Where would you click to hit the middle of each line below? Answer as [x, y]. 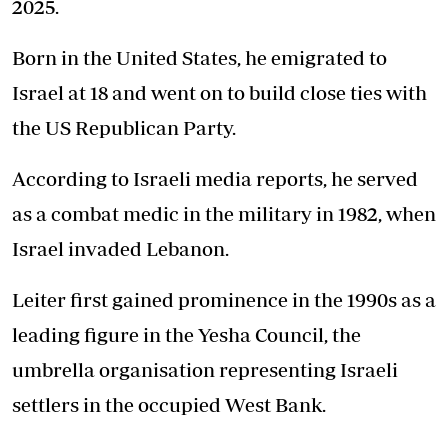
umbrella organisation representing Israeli [205, 369]
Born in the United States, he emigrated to [199, 57]
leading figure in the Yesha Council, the [186, 334]
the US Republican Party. [124, 127]
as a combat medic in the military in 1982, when [224, 213]
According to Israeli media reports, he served [215, 178]
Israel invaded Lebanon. [120, 248]
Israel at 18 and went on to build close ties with [219, 92]
